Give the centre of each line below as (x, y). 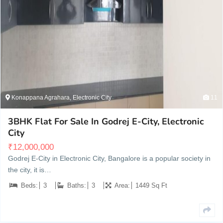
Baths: (77, 186)
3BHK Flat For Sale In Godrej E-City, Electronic (106, 122)
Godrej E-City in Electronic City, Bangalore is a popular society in (109, 159)
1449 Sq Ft (151, 186)
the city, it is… (30, 170)
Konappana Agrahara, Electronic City (61, 98)
